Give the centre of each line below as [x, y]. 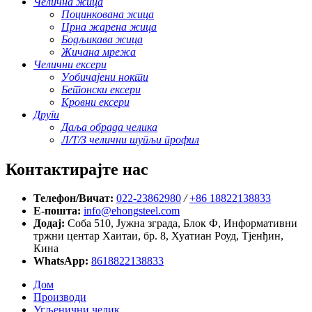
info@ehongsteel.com [132, 211]
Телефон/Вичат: [73, 198]
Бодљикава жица [102, 39]
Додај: [49, 224]
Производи [60, 297]
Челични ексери [70, 64]
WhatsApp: [61, 261]
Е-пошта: [57, 211]
